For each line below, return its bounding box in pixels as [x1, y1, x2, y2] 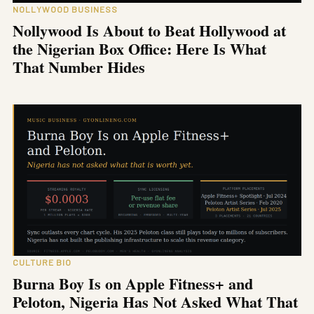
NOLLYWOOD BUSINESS [13, 4, 118, 15]
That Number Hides [13, 55, 145, 79]
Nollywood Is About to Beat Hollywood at [13, 19, 286, 43]
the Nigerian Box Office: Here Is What [13, 37, 266, 61]
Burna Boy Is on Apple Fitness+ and [13, 272, 253, 296]
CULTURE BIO [13, 257, 71, 268]
